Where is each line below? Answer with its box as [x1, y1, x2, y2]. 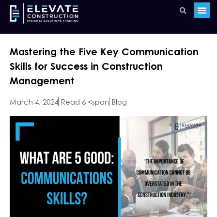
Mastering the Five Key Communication [10, 46, 199, 57]
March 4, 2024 [10, 97, 58, 106]
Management [10, 75, 75, 86]
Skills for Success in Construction [10, 60, 163, 72]
